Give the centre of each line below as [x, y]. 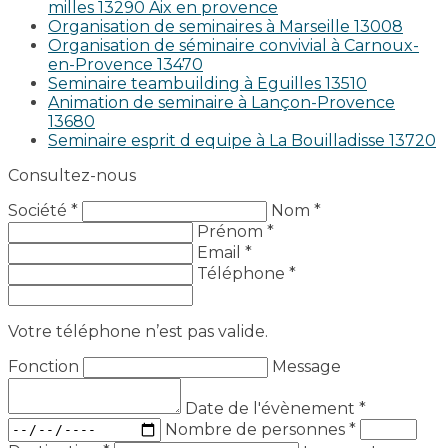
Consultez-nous [72, 175]
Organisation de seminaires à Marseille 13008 [225, 26]
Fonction [45, 366]
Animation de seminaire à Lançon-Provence [221, 102]
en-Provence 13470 [125, 64]
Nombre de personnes [257, 429]
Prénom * [235, 231]
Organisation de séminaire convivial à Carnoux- [233, 45]
